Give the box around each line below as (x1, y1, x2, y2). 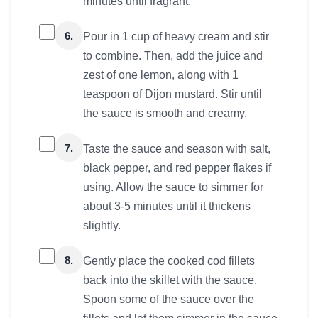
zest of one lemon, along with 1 (83, 69, 238, 82)
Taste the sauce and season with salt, (83, 143, 270, 155)
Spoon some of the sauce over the (83, 293, 254, 306)
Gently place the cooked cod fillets (83, 255, 255, 268)
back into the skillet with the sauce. (83, 274, 257, 287)
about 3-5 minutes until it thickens (83, 200, 251, 213)
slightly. (83, 219, 121, 232)
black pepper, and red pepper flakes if (83, 162, 271, 175)
